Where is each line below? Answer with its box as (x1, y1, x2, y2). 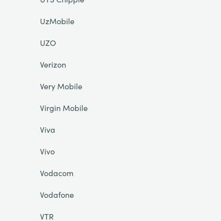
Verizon (39, 59, 66, 70)
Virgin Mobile (39, 102, 88, 113)
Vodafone (39, 189, 74, 200)
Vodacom (39, 167, 74, 178)
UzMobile (39, 15, 74, 26)
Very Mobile (39, 80, 82, 91)
